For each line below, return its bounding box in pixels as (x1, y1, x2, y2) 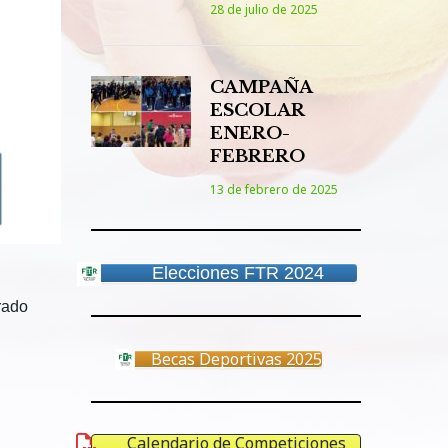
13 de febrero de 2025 (210, 181, 338, 198)
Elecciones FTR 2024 (151, 262, 324, 283)
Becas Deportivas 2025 (150, 348, 322, 370)
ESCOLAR (210, 100, 304, 121)
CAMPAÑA (210, 77, 312, 98)
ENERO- (210, 123, 290, 144)
